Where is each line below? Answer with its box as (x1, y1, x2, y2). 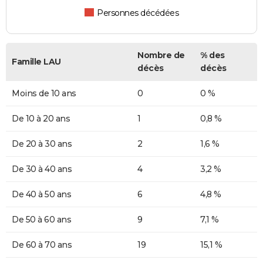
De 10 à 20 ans (12, 113, 70, 124)
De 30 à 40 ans (12, 164, 72, 175)
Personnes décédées (97, 8, 179, 19)
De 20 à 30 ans (12, 139, 72, 150)
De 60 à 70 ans (12, 240, 72, 251)
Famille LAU (12, 56, 61, 68)
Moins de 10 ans (12, 88, 76, 99)
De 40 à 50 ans (12, 189, 71, 200)
